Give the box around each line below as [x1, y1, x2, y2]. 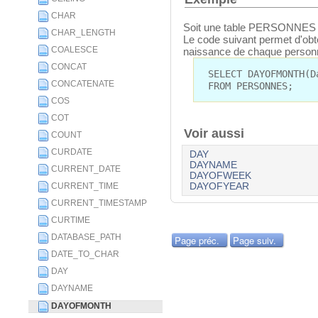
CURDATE [51, 147, 92, 157]
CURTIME [51, 215, 90, 225]
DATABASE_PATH [51, 232, 121, 242]
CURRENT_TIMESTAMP [51, 198, 147, 208]
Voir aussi [184, 126, 251, 141]
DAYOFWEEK [189, 170, 251, 182]
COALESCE [51, 45, 98, 55]
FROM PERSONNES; [208, 79, 294, 92]
